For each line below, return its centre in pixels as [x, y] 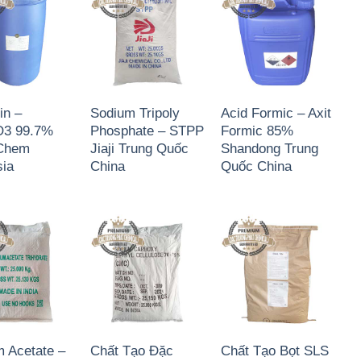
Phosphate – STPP [147, 131]
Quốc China [256, 166]
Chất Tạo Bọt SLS [274, 350]
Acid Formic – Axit [276, 113]
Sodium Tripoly [135, 113]
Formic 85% [257, 131]
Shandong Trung [269, 148]
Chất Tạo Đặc [131, 350]
